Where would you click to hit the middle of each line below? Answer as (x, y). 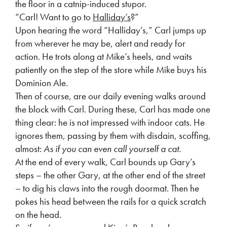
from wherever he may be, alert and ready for (100, 43)
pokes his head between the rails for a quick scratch (111, 201)
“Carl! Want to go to (54, 17)
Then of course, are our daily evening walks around (110, 96)
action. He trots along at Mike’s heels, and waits (104, 56)
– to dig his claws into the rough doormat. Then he (107, 188)
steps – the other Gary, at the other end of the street (110, 175)
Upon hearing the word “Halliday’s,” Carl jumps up (111, 30)
